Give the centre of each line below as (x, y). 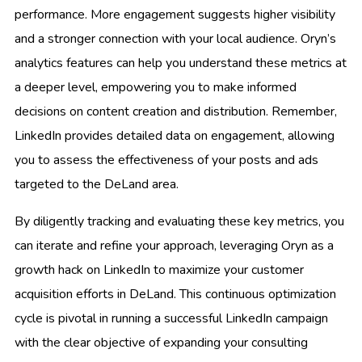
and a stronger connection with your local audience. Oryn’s (175, 39)
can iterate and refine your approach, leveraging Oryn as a (174, 246)
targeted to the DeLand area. (97, 185)
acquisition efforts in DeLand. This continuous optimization (175, 295)
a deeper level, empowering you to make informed (156, 88)
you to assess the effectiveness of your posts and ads (166, 160)
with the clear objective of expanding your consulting (161, 343)
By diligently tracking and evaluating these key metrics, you (179, 222)
